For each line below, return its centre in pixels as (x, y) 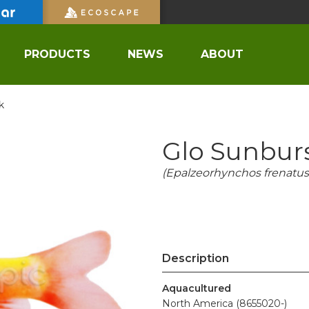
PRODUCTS (57, 54)
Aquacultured (197, 288)
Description (196, 258)
